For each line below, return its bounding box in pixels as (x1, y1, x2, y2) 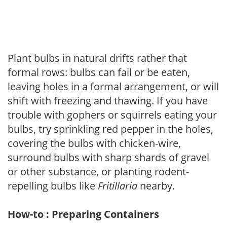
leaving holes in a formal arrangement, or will (8, 79, 219, 93)
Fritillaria (98, 178, 137, 193)
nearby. (137, 178, 175, 193)
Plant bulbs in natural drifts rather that (8, 51, 187, 65)
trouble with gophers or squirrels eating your (8, 107, 217, 122)
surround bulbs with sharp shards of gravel (8, 150, 209, 164)
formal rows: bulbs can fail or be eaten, (8, 65, 190, 79)
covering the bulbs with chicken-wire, (8, 136, 181, 150)
